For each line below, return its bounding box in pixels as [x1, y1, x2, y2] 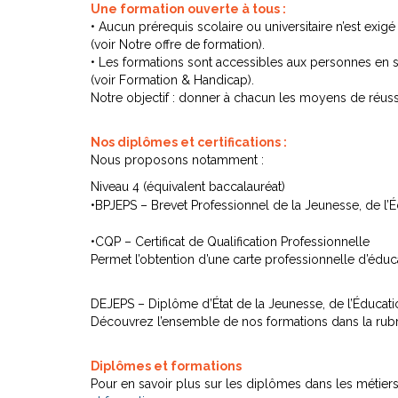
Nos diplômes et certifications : [91, 135, 287, 149]
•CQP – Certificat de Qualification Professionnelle [91, 235, 370, 249]
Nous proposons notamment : [91, 153, 264, 167]
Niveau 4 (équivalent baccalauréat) [91, 179, 285, 194]
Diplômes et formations [91, 359, 242, 373]
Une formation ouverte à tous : [91, 2, 286, 16]
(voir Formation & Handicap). [91, 73, 254, 87]
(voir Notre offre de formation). [91, 37, 265, 52]
